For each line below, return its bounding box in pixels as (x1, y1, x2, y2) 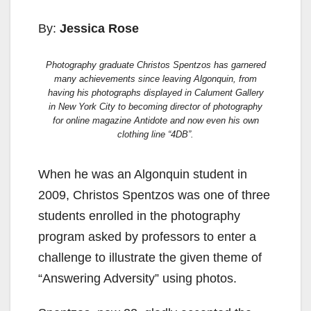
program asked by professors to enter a (38, 230, 256, 244)
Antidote (133, 115, 167, 126)
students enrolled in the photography (38, 209, 240, 224)
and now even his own (167, 115, 259, 126)
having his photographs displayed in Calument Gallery (47, 87, 264, 99)
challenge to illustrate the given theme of (38, 251, 262, 265)
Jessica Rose (60, 22, 139, 36)
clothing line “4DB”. (117, 129, 194, 140)
